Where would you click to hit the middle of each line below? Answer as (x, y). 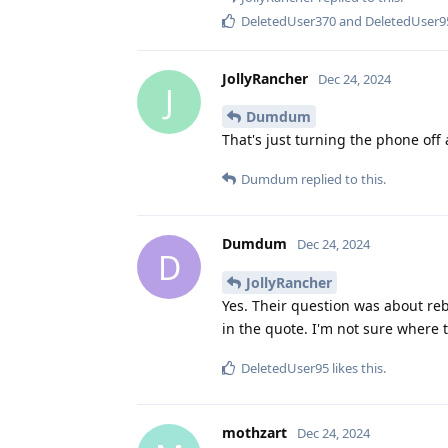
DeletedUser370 (288, 20)
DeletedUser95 (285, 368)
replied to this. (342, 179)
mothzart (254, 433)
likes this (356, 368)
